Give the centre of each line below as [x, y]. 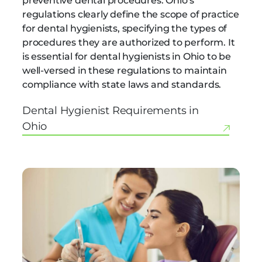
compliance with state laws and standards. [122, 84]
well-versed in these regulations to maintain [125, 70]
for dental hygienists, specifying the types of [125, 28]
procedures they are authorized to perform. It [129, 42]
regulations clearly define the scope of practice [131, 14]
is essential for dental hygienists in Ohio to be [127, 56]
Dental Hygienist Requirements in [111, 111]
